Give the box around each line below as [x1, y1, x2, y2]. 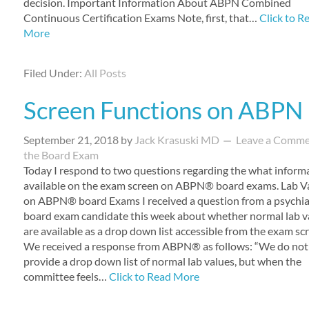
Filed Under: [23, 66, 84, 79]
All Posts [83, 66, 126, 79]
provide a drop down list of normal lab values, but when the [23, 255, 301, 268]
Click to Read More [108, 270, 199, 283]
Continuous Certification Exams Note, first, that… [23, 11, 259, 24]
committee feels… [23, 270, 109, 283]
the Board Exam [23, 148, 99, 161]
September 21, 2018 [23, 133, 119, 146]
